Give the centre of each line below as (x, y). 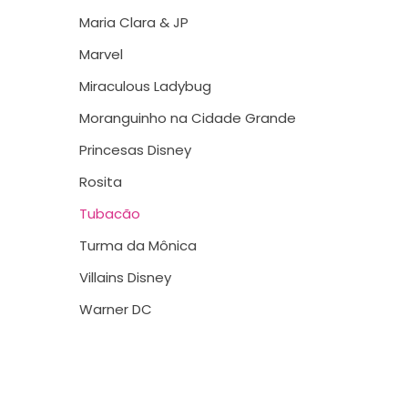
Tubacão (110, 214)
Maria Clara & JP (134, 22)
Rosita (101, 182)
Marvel (101, 54)
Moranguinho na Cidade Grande (188, 118)
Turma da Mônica (138, 245)
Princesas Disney (135, 150)
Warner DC (116, 309)
